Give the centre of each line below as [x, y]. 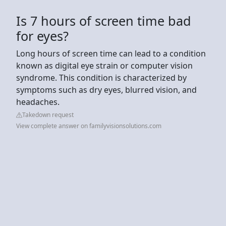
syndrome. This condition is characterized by [101, 77]
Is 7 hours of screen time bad [104, 20]
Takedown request [48, 115]
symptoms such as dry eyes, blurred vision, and [106, 90]
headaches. [38, 102]
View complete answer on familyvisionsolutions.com [89, 126]
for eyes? [42, 36]
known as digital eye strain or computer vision [104, 65]
